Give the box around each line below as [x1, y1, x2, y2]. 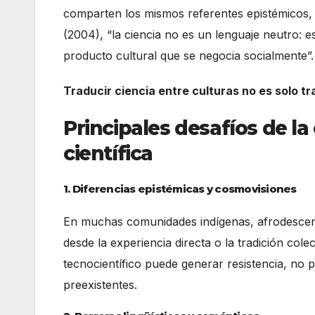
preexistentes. [63, 278, 137, 292]
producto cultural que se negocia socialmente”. [63, 49, 314, 63]
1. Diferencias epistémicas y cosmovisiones [63, 181, 297, 195]
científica [63, 141, 153, 166]
